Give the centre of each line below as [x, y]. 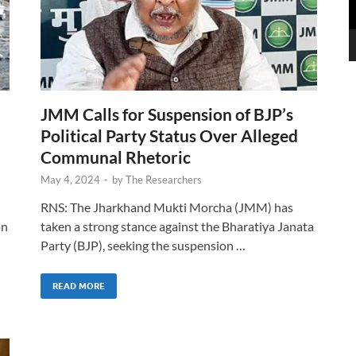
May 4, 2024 [70, 179]
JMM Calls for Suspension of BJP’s [167, 114]
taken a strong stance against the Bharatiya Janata [177, 226]
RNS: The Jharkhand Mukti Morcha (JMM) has [167, 207]
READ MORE [79, 286]
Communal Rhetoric [116, 157]
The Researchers [164, 179]
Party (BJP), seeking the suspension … [143, 245]
